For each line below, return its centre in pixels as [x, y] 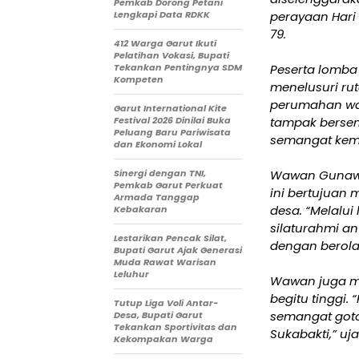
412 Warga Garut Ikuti [165, 44]
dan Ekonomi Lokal [158, 145]
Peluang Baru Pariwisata [172, 133]
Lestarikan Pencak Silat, [170, 238]
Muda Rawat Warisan [165, 262]
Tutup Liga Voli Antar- [166, 303]
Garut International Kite [170, 109]
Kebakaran [141, 210]
